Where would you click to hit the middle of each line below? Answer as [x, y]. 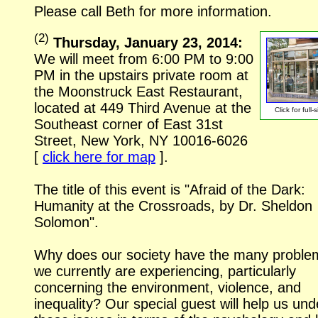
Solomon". [66, 222]
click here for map [99, 157]
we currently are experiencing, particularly [165, 271]
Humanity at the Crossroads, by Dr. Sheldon [173, 205]
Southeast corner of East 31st [128, 124]
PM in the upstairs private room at [141, 75]
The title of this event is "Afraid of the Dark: [170, 189]
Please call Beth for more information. [153, 12]
